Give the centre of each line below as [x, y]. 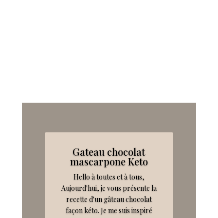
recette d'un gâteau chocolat [109, 200]
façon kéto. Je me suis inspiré [109, 211]
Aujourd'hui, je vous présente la [109, 188]
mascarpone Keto [109, 162]
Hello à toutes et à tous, [109, 177]
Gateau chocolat [109, 152]
